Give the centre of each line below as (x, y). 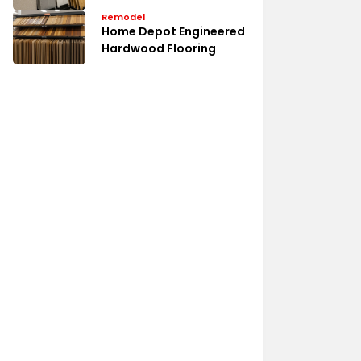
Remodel (123, 17)
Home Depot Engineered (173, 31)
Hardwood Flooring (159, 48)
